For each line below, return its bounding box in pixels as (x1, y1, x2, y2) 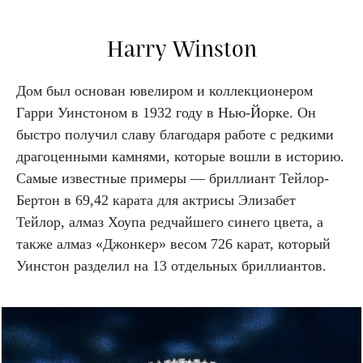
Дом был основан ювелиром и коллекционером (16, 82, 313, 99)
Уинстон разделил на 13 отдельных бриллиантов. (16, 257, 327, 274)
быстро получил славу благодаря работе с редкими (16, 126, 334, 143)
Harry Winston (106, 39, 257, 62)
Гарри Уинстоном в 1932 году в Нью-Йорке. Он (16, 104, 316, 121)
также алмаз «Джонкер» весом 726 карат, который (16, 235, 331, 252)
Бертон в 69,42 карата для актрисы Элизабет (16, 191, 296, 208)
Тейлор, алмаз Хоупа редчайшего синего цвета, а (16, 213, 323, 230)
